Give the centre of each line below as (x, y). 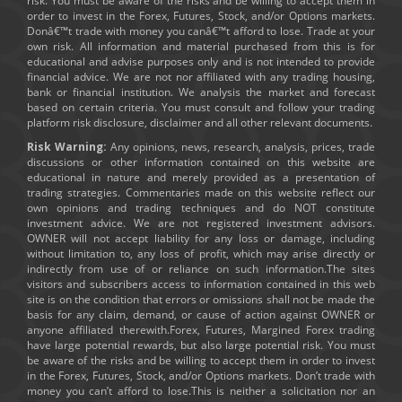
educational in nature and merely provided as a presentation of (201, 177)
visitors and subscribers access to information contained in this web (201, 284)
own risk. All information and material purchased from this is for (201, 46)
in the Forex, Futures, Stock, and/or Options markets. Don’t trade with (201, 375)
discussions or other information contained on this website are (201, 162)
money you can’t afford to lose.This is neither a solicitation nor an (201, 390)
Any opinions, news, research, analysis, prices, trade (241, 146)
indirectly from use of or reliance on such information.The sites (201, 268)
